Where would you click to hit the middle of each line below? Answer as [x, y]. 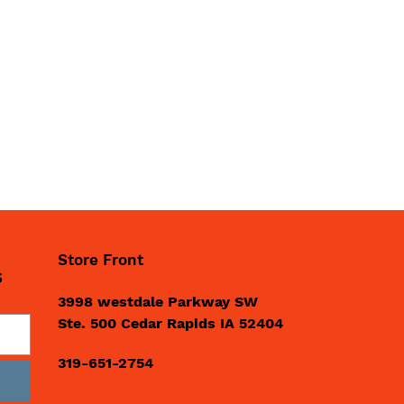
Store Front [100, 260]
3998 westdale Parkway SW [157, 302]
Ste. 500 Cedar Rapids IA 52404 [170, 324]
